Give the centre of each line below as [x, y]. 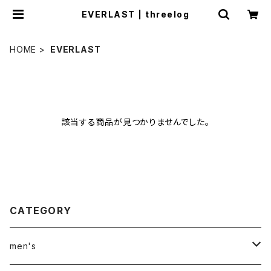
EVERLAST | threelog [135, 14]
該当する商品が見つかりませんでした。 [135, 122]
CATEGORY [41, 211]
